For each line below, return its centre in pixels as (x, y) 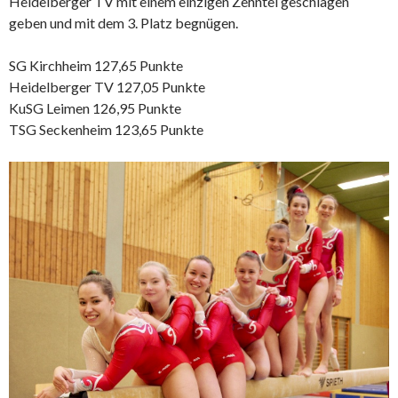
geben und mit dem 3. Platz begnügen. (123, 23)
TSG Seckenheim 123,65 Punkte (106, 130)
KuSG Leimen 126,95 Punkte (95, 108)
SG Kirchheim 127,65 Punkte (96, 66)
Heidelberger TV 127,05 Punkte (107, 87)
